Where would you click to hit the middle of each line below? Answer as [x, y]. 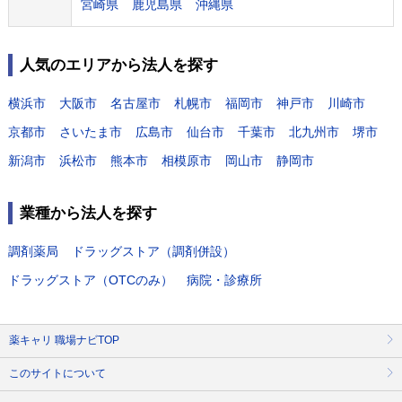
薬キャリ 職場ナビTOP [64, 341]
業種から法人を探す [88, 213]
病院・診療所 [224, 280]
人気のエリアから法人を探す [119, 65]
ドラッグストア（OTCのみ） [91, 280]
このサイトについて [57, 374]
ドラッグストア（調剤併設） [153, 251]
